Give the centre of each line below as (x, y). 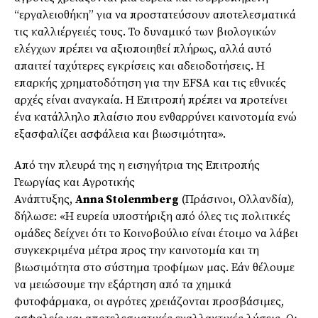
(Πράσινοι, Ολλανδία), (236, 199)
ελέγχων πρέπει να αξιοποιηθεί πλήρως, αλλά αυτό (143, 49)
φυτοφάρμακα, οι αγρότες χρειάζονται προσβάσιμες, (149, 301)
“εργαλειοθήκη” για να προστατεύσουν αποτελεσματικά (155, 15)
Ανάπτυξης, (45, 199)
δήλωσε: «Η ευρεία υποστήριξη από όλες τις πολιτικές (152, 216)
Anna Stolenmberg (127, 199)
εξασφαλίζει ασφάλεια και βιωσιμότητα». (120, 134)
